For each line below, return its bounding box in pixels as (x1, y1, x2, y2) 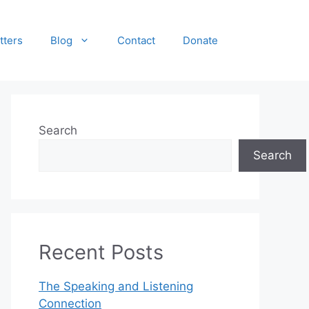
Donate (183, 33, 218, 47)
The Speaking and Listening (39, 279, 193, 294)
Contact (117, 33, 155, 47)
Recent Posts (39, 240, 163, 265)
